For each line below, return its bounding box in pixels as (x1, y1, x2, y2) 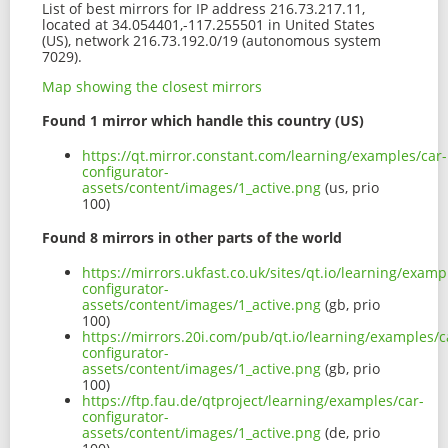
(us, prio (321, 177, 379, 197)
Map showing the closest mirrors (42, 76, 262, 96)
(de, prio (321, 423, 380, 443)
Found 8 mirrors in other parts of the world (42, 228, 342, 248)
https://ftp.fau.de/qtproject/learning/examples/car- (82, 391, 424, 411)
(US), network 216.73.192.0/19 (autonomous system (42, 30, 381, 50)
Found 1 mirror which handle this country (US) (42, 111, 364, 131)
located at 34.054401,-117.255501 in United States (42, 14, 375, 34)
